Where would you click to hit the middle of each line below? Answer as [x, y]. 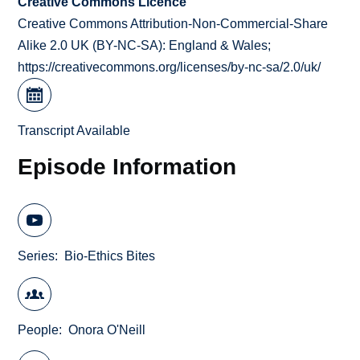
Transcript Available [74, 131]
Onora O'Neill [107, 329]
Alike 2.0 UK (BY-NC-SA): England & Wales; [145, 46]
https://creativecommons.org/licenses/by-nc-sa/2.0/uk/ [170, 67]
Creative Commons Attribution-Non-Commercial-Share [173, 24]
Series [37, 256]
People [39, 329]
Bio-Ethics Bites [110, 256]
